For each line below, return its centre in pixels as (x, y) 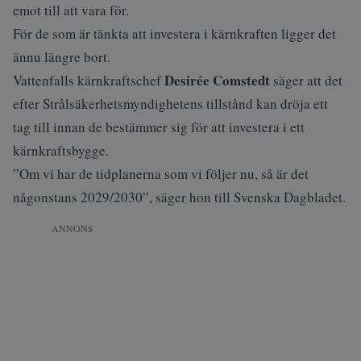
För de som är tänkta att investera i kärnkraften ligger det (174, 33)
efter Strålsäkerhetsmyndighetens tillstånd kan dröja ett (170, 104)
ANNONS (73, 228)
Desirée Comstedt (219, 80)
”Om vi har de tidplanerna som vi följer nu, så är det (161, 174)
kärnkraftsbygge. (61, 150)
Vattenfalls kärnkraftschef (89, 80)
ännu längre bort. (62, 57)
